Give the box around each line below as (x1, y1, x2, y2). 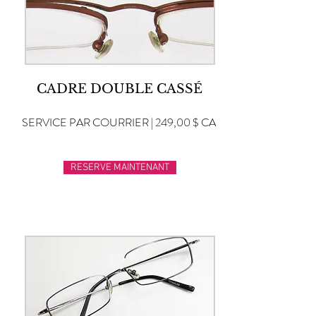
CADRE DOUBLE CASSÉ (37, 81, 202, 97)
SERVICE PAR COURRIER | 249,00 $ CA (22, 114, 216, 130)
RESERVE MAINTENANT (71, 162, 169, 174)
